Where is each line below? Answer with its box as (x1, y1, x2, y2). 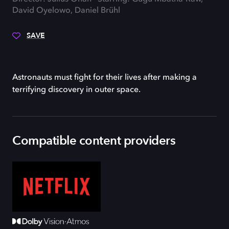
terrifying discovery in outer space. (12, 86, 141, 94)
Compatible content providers (12, 132, 175, 149)
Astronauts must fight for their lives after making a (12, 74, 197, 82)
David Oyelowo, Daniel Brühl (12, 7, 120, 15)
